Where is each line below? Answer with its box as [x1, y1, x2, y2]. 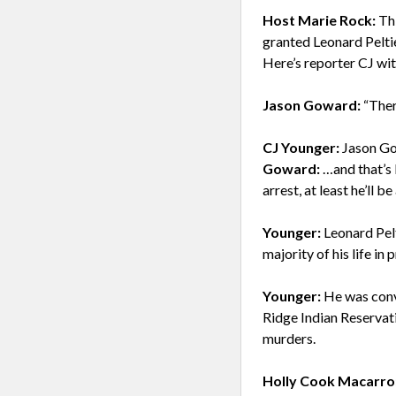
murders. [263, 330, 316, 346]
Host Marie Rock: [263, 11, 376, 28]
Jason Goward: [263, 96, 363, 113]
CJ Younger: [263, 139, 342, 156]
